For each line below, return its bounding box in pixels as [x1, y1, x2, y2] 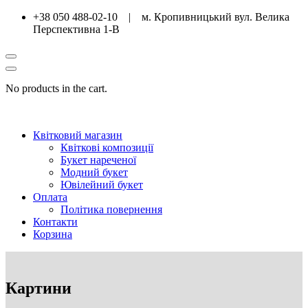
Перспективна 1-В [33, 23, 120, 35]
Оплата [33, 191, 67, 203]
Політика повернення [60, 203, 162, 215]
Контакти [33, 216, 78, 228]
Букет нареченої [60, 154, 136, 166]
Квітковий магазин [33, 129, 122, 141]
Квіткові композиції [60, 142, 153, 153]
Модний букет [60, 166, 128, 178]
